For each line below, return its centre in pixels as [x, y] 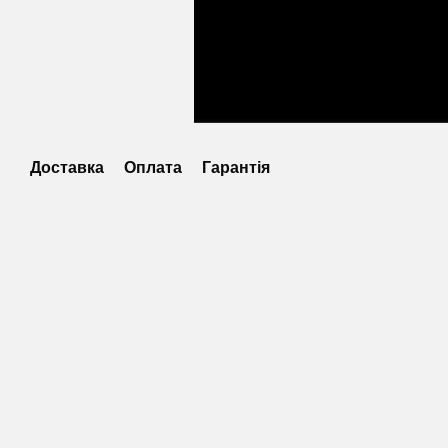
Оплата [153, 168]
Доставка [67, 168]
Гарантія [236, 168]
